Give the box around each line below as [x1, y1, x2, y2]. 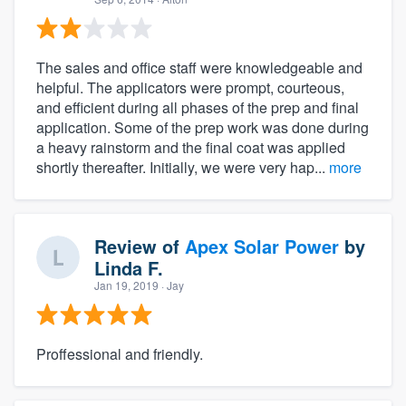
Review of [94, 232, 185, 259]
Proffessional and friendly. [36, 343, 203, 364]
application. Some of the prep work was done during [36, 116, 369, 138]
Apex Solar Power [185, 232, 339, 259]
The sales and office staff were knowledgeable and [36, 56, 362, 78]
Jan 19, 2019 [94, 276, 159, 293]
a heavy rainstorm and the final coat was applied [36, 136, 345, 158]
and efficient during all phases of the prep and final [36, 96, 359, 118]
